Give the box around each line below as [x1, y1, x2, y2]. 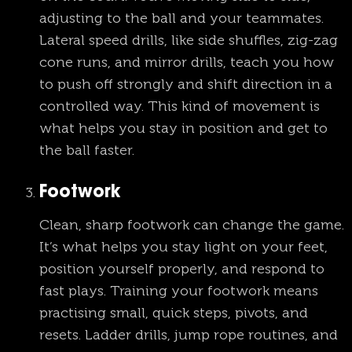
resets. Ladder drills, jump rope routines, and [39, 326, 338, 344]
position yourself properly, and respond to [39, 260, 324, 278]
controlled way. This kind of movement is [39, 97, 320, 115]
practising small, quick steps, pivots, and [39, 304, 308, 322]
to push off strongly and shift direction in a [39, 75, 332, 93]
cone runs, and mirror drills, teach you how [39, 53, 334, 71]
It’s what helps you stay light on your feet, [39, 238, 328, 256]
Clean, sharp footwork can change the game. [39, 216, 344, 234]
